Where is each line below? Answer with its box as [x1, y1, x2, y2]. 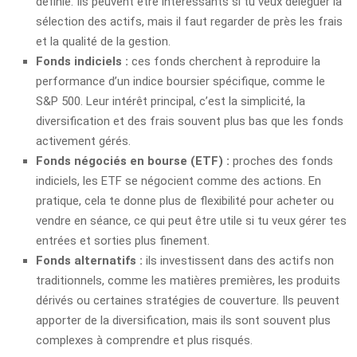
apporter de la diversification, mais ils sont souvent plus [36, 312, 331, 328]
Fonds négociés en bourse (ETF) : [36, 153, 229, 168]
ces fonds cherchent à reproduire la [128, 53, 320, 69]
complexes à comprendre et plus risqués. [36, 332, 253, 347]
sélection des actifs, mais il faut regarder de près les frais [36, 14, 343, 29]
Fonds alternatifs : [36, 253, 143, 268]
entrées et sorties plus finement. [36, 233, 210, 248]
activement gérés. [36, 133, 131, 148]
